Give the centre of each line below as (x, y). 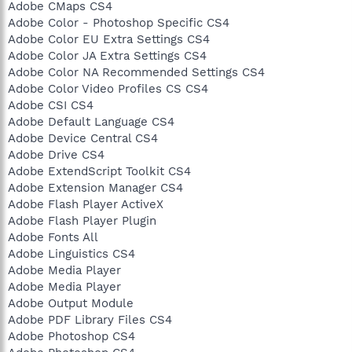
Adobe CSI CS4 (51, 105)
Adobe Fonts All (53, 237)
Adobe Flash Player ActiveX (86, 204)
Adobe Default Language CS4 (91, 121)
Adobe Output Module (71, 303)
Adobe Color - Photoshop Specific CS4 (119, 22)
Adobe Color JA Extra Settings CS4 (107, 55)
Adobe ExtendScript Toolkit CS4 (99, 171)
